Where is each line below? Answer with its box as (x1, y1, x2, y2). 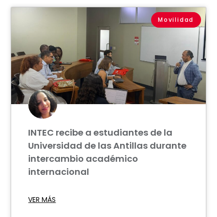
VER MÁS (28, 195, 56, 205)
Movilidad (158, 15, 194, 24)
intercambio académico (28, 153, 139, 165)
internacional (28, 166, 90, 178)
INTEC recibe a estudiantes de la (28, 126, 173, 139)
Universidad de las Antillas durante (28, 139, 187, 152)
